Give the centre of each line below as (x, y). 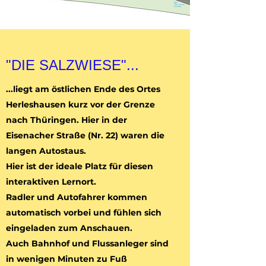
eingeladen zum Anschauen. (69, 228)
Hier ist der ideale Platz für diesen (80, 166)
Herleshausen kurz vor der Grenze (80, 104)
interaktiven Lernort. (51, 182)
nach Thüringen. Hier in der (66, 120)
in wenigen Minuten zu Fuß (66, 259)
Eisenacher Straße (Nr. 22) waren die (85, 135)
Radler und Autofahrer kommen (77, 197)
